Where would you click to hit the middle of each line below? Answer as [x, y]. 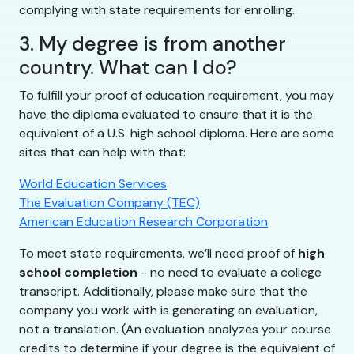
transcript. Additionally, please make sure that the [163, 292]
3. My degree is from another [153, 44]
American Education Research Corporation [143, 222]
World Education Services [93, 184]
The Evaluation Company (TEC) [109, 203]
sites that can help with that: [102, 153]
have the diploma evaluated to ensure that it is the [166, 115]
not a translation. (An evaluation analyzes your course [175, 330]
